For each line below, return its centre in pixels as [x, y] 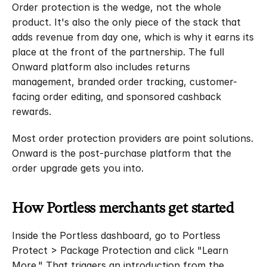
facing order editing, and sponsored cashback [117, 97]
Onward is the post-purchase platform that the [122, 153]
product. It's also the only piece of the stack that [126, 22]
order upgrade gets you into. [78, 168]
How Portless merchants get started [123, 208]
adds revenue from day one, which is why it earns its [133, 37]
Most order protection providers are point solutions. [133, 138]
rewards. [32, 111]
